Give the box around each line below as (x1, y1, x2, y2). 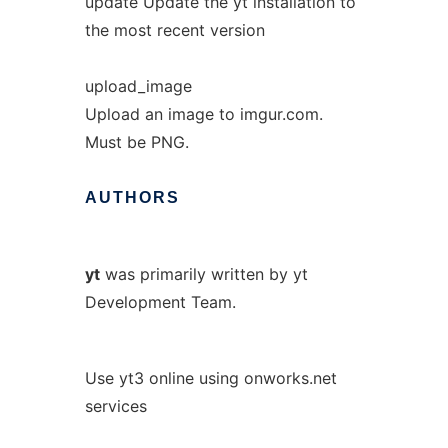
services (84, 396, 147, 416)
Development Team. (84, 292, 236, 312)
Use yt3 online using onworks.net (84, 368, 337, 388)
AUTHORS (84, 189, 180, 206)
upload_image (84, 76, 192, 96)
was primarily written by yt (99, 264, 308, 284)
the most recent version (84, 20, 265, 40)
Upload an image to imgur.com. (84, 104, 323, 124)
